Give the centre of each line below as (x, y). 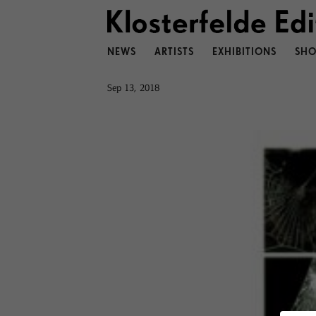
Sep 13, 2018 (133, 87)
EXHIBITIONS (244, 52)
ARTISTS (174, 52)
